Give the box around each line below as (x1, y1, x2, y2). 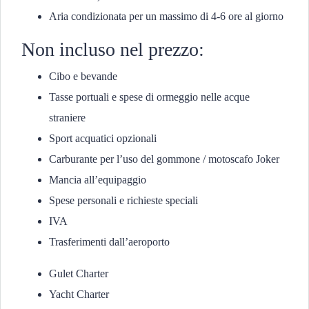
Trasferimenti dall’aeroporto (49, 236, 170, 248)
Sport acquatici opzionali (49, 132, 157, 144)
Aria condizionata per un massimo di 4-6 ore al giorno (49, 10, 283, 22)
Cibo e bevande (49, 70, 117, 82)
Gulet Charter (49, 268, 108, 279)
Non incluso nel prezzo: (21, 39, 204, 60)
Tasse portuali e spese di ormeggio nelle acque (49, 91, 250, 103)
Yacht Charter (49, 288, 109, 300)
